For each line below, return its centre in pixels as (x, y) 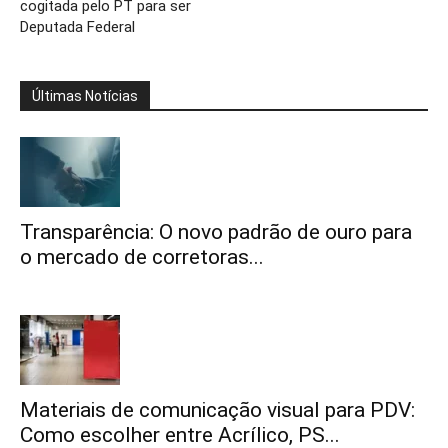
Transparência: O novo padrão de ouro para (216, 232)
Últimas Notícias (85, 96)
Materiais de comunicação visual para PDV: (217, 410)
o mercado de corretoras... (142, 257)
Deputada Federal (77, 27)
